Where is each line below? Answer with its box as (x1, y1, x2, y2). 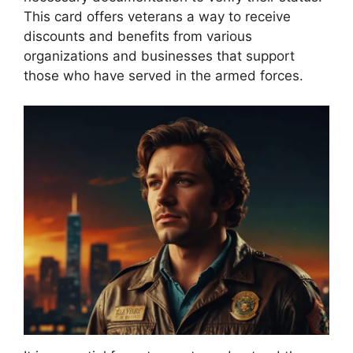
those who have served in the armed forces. (24, 67, 303, 84)
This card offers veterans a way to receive (24, 8, 291, 24)
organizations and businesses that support (24, 47, 295, 64)
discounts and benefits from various (24, 28, 252, 44)
